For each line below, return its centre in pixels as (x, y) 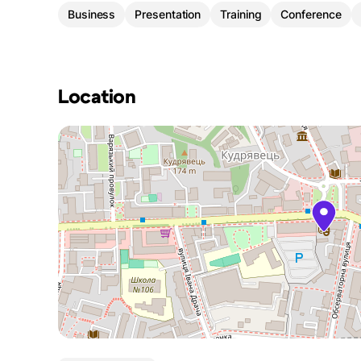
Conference (311, 15)
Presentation (168, 15)
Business (92, 15)
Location (97, 98)
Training (241, 15)
